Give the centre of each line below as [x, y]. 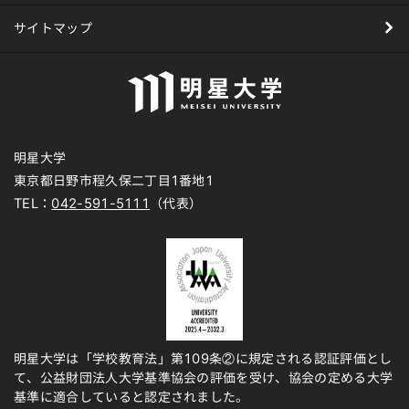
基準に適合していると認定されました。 [131, 397]
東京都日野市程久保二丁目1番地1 [114, 180]
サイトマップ [53, 28]
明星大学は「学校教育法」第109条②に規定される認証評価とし [203, 358]
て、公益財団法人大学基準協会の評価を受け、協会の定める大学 [204, 378]
